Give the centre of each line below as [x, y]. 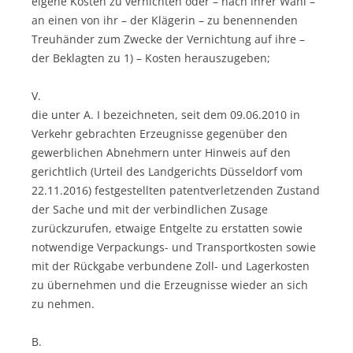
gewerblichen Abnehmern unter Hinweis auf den [161, 152]
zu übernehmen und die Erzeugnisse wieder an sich [170, 284]
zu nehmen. [63, 303]
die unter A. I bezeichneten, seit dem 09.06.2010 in [166, 114]
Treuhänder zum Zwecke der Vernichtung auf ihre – [168, 39]
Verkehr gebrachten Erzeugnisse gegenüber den [160, 133]
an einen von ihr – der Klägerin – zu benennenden [165, 20]
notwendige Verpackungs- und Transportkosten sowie [174, 247]
